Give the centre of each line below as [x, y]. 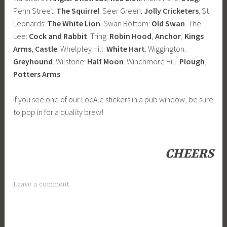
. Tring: [99, 36]
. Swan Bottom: [126, 23]
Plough [192, 61]
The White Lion [74, 23]
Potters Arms [37, 74]
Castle [46, 48]
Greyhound [33, 61]
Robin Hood [131, 36]
